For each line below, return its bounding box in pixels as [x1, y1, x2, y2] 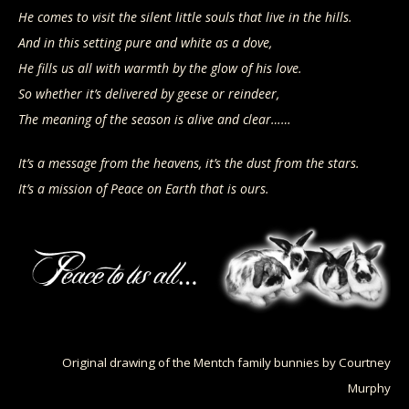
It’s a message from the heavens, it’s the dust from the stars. [18, 154, 360, 172]
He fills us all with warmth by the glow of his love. [18, 59, 302, 77]
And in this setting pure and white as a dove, [18, 34, 272, 51]
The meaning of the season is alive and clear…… [18, 110, 291, 128]
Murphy [348, 380, 391, 397]
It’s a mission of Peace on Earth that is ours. [18, 180, 269, 197]
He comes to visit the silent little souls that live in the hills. [18, 8, 352, 26]
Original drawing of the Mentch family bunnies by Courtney [62, 354, 391, 372]
